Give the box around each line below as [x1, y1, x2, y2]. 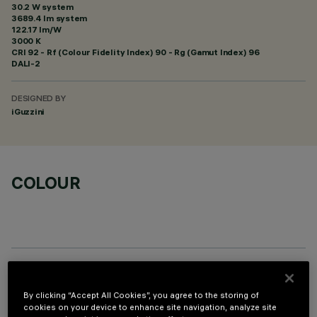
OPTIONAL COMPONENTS [11, 275, 217, 296]
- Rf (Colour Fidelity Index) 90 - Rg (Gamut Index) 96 [38, 47, 260, 57]
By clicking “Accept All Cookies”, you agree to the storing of [23, 289, 260, 300]
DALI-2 [11, 58, 40, 69]
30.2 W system [11, 1, 74, 12]
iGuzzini [11, 106, 45, 117]
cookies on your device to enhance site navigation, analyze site [23, 301, 277, 312]
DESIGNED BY [11, 95, 66, 104]
